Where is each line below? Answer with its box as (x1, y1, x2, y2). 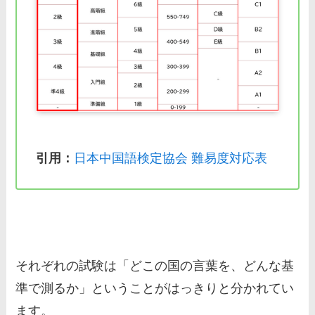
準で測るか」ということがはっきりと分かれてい (15, 281, 295, 295)
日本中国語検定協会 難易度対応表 (74, 151, 268, 166)
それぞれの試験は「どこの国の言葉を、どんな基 (15, 258, 295, 273)
